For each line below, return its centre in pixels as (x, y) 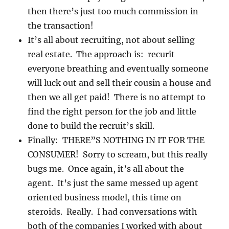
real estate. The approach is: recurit (101, 54)
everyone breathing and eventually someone (118, 69)
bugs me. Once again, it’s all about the (106, 169)
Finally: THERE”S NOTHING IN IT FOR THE (116, 140)
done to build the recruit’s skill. (92, 126)
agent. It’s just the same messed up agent (113, 183)
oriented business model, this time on (105, 198)
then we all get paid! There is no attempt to (117, 97)
